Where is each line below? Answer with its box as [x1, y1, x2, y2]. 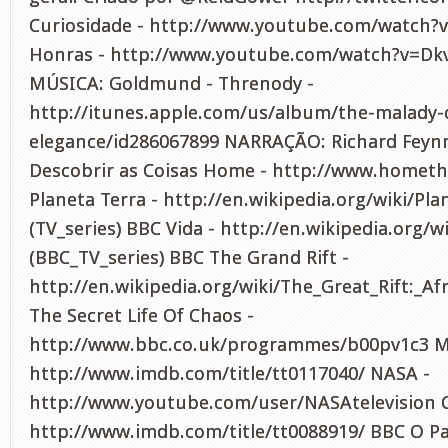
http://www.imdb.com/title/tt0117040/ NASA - [29, 362, 430, 385]
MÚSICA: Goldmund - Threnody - [29, 72, 314, 95]
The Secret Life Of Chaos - [29, 304, 254, 327]
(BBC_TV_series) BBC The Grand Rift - [29, 246, 349, 269]
